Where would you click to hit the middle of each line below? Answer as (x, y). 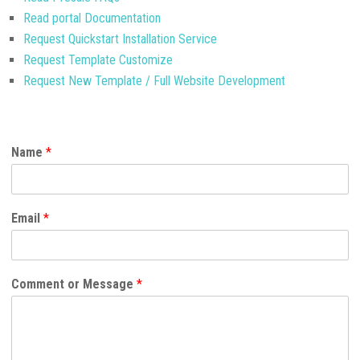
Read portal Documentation (92, 18)
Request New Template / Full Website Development (155, 81)
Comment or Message (74, 284)
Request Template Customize (98, 60)
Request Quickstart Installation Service (121, 39)
